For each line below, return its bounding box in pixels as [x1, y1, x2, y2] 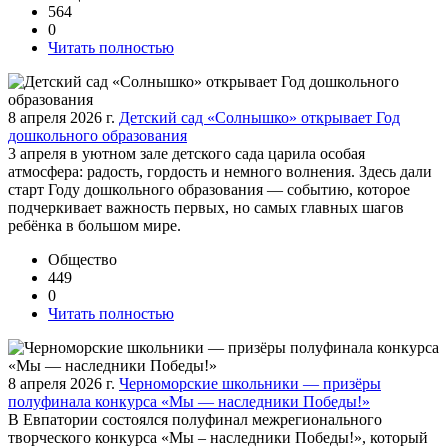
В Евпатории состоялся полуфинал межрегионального [8, 410, 382, 428]
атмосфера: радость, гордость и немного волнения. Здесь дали [8, 162, 432, 180]
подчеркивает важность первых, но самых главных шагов [8, 198, 404, 216]
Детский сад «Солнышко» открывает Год [119, 108, 400, 126]
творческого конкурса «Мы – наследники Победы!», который [8, 428, 428, 446]
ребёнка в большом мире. [8, 216, 193, 234]
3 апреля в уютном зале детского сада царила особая [8, 144, 365, 162]
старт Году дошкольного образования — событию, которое [8, 180, 410, 198]
